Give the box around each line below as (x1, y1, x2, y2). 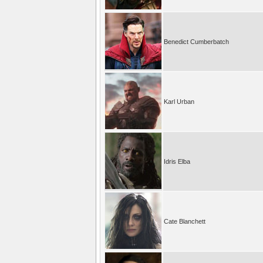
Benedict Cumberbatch (164, 38, 229, 45)
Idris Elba (164, 157, 190, 165)
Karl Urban (164, 97, 194, 105)
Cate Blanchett (164, 217, 205, 225)
